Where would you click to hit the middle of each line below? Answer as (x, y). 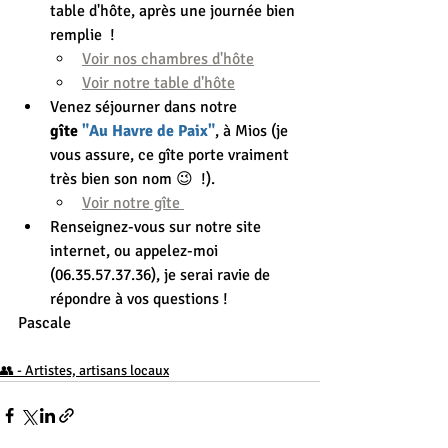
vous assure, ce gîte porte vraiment (171, 155)
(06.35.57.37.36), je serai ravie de (162, 275)
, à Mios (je (253, 131)
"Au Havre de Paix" (146, 131)
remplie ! (84, 35)
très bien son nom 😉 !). (132, 179)
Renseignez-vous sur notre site (157, 227)
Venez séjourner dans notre (145, 107)
